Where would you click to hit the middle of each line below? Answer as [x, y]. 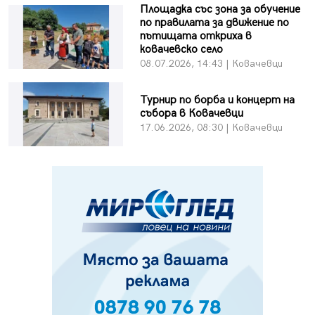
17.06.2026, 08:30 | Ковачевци [211, 128]
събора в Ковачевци [191, 114]
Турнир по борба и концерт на [217, 101]
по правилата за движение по [214, 23]
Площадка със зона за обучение [220, 10]
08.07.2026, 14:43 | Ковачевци [211, 64]
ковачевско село [181, 50]
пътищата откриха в [195, 37]
